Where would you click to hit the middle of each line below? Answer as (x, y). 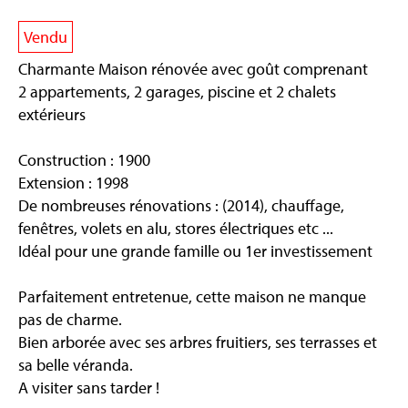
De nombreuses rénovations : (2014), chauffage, (181, 205)
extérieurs (52, 114)
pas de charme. (70, 319)
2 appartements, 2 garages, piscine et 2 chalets (177, 92)
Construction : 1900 (84, 160)
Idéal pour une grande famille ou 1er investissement (195, 251)
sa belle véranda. (76, 365)
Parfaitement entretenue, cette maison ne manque (192, 296)
